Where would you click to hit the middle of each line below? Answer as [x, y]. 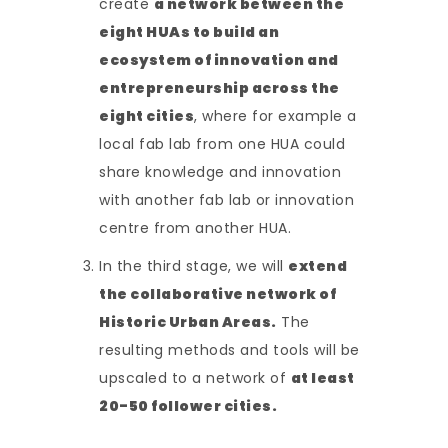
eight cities [146, 116]
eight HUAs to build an [189, 32]
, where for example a [275, 116]
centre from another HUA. [195, 228]
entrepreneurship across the [219, 88]
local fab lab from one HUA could [222, 144]
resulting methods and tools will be [229, 350]
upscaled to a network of [195, 378]
